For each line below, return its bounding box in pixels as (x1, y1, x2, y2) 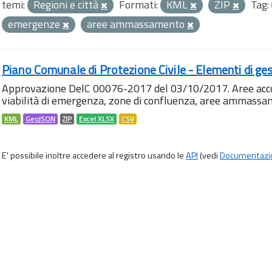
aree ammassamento (87, 16, 187, 32)
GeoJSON (25, 114, 55, 124)
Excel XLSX (79, 114, 114, 124)
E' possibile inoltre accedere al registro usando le (2, 149, 186, 162)
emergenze (8, 16, 63, 32)
